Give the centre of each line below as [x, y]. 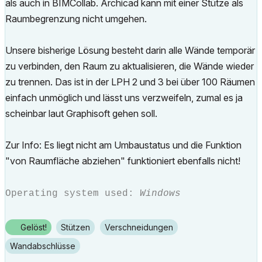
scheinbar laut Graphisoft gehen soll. [81, 113]
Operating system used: [73, 194]
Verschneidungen [142, 227]
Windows [160, 194]
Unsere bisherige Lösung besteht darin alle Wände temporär [130, 50]
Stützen [78, 227]
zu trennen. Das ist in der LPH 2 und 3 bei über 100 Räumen [130, 82]
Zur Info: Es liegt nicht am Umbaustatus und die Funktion [123, 145]
